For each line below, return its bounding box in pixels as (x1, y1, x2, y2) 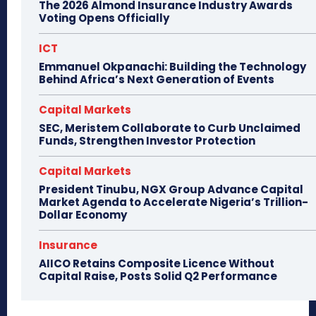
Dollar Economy (39, 207, 127, 223)
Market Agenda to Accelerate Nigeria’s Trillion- (39, 195, 308, 210)
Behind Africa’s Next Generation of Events (39, 72, 274, 87)
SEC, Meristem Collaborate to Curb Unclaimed (39, 121, 300, 136)
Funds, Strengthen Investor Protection (39, 133, 255, 149)
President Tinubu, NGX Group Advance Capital (39, 182, 303, 197)
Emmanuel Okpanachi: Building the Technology (39, 59, 306, 75)
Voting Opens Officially (39, 11, 169, 26)
